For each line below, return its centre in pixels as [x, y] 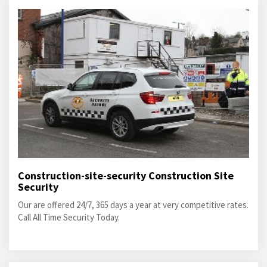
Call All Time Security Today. [69, 217]
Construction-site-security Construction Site [126, 176]
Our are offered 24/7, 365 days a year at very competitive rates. [133, 205]
